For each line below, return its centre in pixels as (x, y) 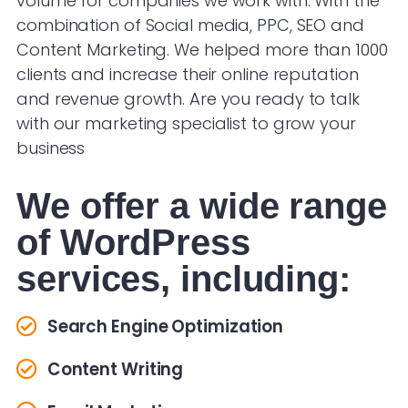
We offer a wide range (202, 205)
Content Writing (115, 369)
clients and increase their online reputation (188, 74)
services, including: (184, 278)
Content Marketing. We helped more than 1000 (202, 49)
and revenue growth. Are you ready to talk (188, 98)
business (51, 148)
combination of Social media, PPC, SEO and (190, 25)
